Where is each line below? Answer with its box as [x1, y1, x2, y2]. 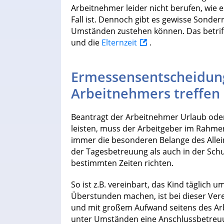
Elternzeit [101, 37, 137, 48]
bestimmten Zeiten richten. [71, 157, 173, 169]
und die [71, 37, 101, 48]
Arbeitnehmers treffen [71, 84, 220, 103]
